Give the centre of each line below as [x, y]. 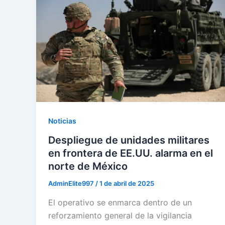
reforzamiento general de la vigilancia [120, 215]
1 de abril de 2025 [127, 183]
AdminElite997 [72, 183]
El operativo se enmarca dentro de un [120, 202]
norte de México [88, 166]
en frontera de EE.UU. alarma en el [131, 153]
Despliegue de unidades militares [129, 140]
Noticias [62, 121]
